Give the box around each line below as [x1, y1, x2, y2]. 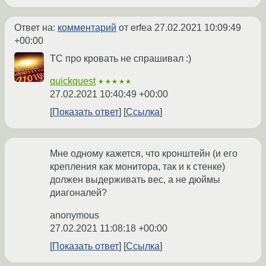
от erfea [116, 23, 154, 33]
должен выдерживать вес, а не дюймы [50, 175, 220, 185]
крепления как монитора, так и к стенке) [50, 161, 225, 172]
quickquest [50, 76, 96, 87]
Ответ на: [14, 23, 58, 33]
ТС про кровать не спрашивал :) [50, 53, 191, 64]
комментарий [58, 23, 116, 33]
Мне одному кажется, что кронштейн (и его [50, 148, 237, 159]
